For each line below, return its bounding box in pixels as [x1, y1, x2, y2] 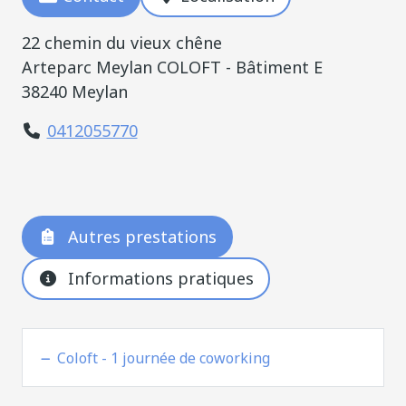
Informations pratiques [67, 267, 254, 289]
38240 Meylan [22, 81, 128, 102]
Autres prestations [67, 226, 217, 247]
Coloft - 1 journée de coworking [56, 347, 270, 368]
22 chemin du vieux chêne [22, 32, 222, 53]
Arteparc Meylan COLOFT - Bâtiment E [22, 56, 323, 78]
